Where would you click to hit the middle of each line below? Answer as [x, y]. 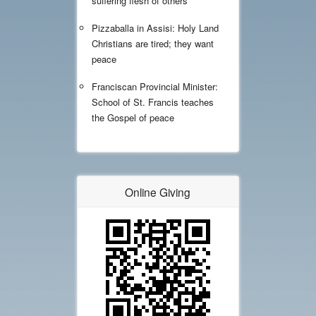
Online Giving [158, 192]
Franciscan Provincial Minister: [155, 87]
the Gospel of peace [133, 118]
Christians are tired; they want [153, 44]
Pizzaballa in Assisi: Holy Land [156, 28]
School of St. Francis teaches [153, 102]
